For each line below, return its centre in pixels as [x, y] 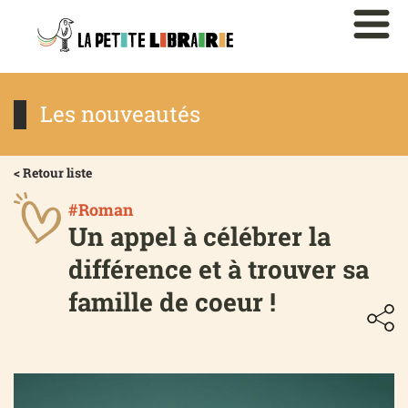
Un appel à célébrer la [199, 237]
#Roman [101, 210]
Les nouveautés [120, 114]
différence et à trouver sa [219, 270]
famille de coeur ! [172, 302]
